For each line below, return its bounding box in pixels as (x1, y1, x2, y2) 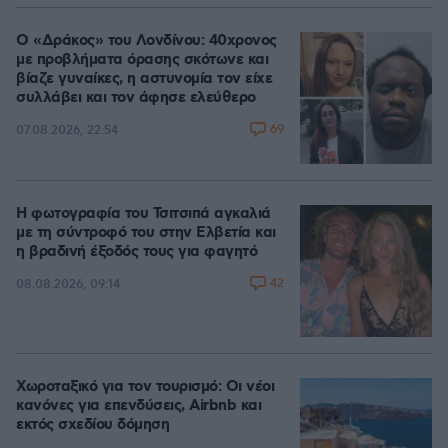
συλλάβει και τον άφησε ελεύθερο (16, 88, 256, 108)
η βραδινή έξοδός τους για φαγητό (16, 242, 257, 262)
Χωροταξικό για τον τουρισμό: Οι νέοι (16, 377, 274, 397)
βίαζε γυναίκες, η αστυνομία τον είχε (16, 69, 272, 89)
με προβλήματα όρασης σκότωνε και (16, 50, 268, 70)
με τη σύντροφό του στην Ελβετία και (16, 223, 276, 243)
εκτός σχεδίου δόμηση (16, 415, 169, 435)
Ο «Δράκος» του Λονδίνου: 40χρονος (16, 31, 277, 51)
